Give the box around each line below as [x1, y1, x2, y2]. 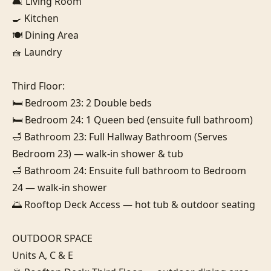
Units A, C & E [12, 248, 73, 262]
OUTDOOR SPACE [12, 231, 93, 245]
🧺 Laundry [12, 45, 62, 59]
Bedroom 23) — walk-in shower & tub [12, 146, 183, 160]
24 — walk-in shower [12, 180, 107, 194]
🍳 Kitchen [12, 11, 59, 25]
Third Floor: [12, 79, 65, 93]
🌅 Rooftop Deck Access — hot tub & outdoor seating [12, 197, 255, 211]
